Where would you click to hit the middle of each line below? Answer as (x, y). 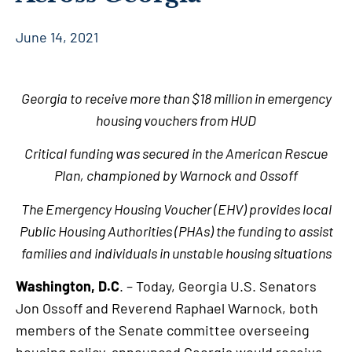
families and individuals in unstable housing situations (176, 253)
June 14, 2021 (57, 37)
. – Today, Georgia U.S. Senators (218, 286)
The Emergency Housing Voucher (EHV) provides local (176, 209)
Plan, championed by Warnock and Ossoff (176, 176)
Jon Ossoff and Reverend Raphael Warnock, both (167, 308)
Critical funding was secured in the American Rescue (176, 154)
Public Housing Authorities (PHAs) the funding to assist (176, 231)
